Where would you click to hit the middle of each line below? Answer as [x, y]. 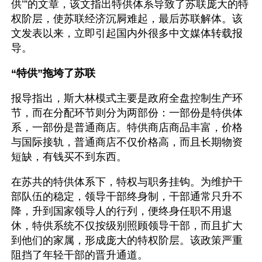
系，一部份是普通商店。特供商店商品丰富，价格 [127, 127]
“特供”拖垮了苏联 [53, 73]
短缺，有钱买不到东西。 [69, 157]
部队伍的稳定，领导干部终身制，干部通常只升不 [127, 196]
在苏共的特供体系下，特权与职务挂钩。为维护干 [127, 182]
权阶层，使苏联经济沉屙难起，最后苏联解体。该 [127, 19]
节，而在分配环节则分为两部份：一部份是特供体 [127, 113]
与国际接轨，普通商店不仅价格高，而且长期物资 [127, 142]
